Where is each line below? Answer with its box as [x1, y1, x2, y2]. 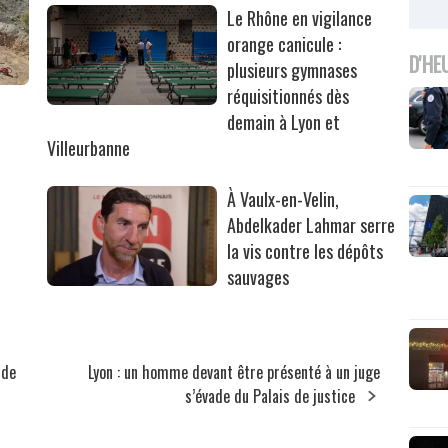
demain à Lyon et [227, 109, 341, 136]
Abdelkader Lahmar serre [227, 212, 396, 239]
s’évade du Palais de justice [185, 384, 360, 409]
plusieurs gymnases [227, 57, 358, 84]
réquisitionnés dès [227, 83, 350, 110]
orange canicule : [227, 31, 342, 58]
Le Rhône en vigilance [227, 5, 373, 32]
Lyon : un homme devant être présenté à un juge [88, 360, 381, 385]
